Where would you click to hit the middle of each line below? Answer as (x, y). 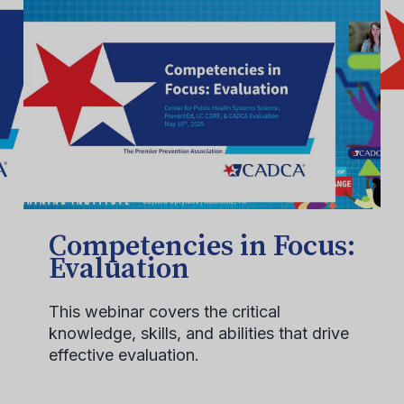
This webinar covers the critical (165, 312)
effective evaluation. (124, 355)
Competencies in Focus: (202, 247)
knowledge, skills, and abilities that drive (199, 333)
